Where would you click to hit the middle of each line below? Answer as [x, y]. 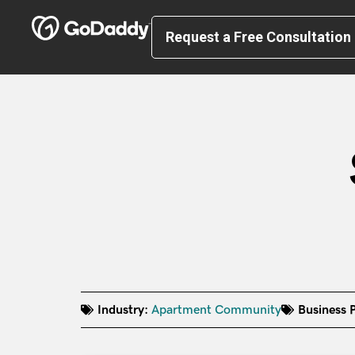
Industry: [123, 309]
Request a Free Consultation [258, 37]
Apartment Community [216, 309]
